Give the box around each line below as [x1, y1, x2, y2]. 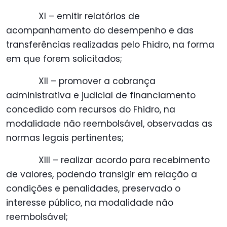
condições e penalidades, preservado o [6, 182, 180, 195]
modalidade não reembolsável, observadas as [6, 118, 212, 130]
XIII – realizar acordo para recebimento [39, 154, 210, 167]
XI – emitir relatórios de [39, 10, 140, 23]
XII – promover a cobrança [39, 75, 156, 88]
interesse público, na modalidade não [6, 197, 173, 209]
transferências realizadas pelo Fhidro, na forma [6, 39, 214, 51]
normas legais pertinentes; [6, 132, 124, 144]
